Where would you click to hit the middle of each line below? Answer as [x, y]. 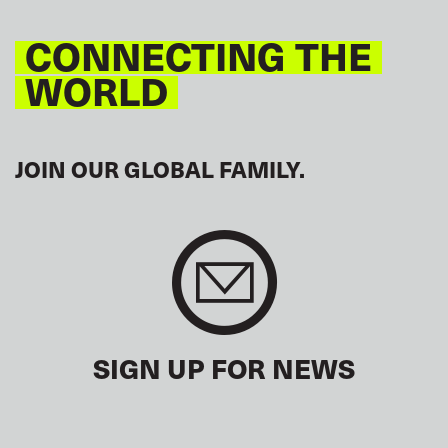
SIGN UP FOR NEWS [224, 368]
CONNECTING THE [198, 56]
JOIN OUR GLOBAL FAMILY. [160, 169]
